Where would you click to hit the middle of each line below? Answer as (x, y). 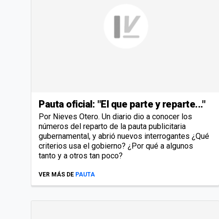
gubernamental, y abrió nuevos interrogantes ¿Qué (124, 136)
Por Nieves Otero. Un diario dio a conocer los (115, 116)
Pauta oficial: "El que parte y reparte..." (122, 104)
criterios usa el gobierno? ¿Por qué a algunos (116, 146)
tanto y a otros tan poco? (81, 155)
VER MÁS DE (56, 174)
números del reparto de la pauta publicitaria (112, 126)
